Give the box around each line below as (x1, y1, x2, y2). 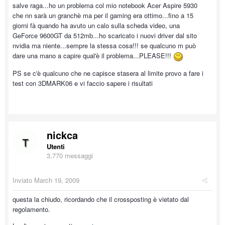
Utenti (47, 142, 65, 151)
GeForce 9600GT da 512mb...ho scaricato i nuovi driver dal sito (13, 31, 197, 40)
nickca (47, 128, 78, 142)
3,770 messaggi (47, 151, 93, 160)
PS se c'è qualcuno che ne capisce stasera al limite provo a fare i (13, 68, 203, 78)
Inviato (13, 175, 34, 185)
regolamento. (13, 204, 50, 214)
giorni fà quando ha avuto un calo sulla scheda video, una (13, 21, 180, 30)
